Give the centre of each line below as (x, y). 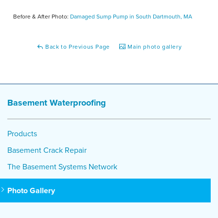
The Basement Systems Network (62, 166)
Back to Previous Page (77, 47)
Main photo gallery (154, 47)
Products (22, 133)
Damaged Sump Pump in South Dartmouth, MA (131, 16)
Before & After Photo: (42, 16)
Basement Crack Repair (47, 150)
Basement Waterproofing (57, 102)
